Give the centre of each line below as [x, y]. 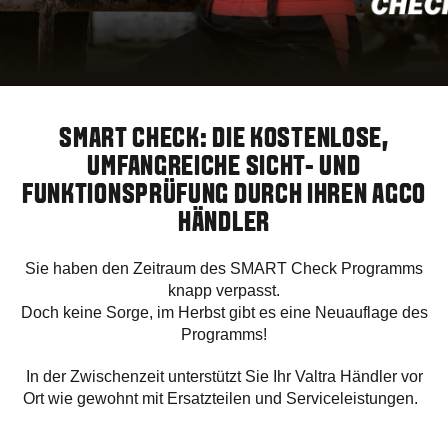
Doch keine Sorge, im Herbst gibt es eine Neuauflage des [224, 312]
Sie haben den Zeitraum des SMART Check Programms [224, 268]
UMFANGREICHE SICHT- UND [224, 167]
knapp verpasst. [224, 290]
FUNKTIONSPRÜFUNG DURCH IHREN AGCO [224, 195]
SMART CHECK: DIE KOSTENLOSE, [224, 139]
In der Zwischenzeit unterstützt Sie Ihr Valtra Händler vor [224, 376]
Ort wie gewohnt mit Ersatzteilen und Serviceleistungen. [224, 398]
